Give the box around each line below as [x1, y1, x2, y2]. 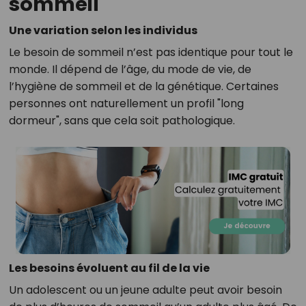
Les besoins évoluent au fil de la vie [8, 260, 210, 277]
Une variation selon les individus [8, 23, 197, 38]
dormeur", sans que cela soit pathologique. [8, 113, 235, 128]
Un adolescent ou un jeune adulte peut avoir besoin [8, 282, 282, 298]
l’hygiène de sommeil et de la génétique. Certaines [8, 79, 279, 94]
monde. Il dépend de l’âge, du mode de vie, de [8, 61, 251, 77]
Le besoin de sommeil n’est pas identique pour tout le [8, 44, 293, 60]
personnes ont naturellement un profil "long [8, 96, 244, 111]
